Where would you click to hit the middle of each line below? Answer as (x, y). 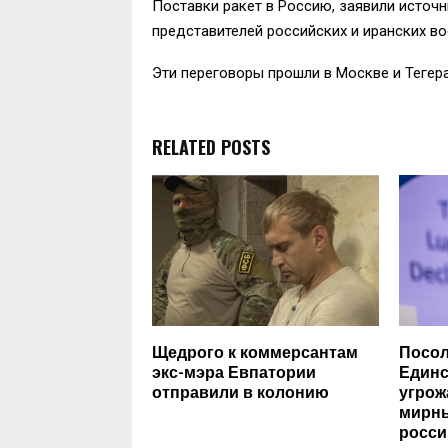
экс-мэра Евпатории (234, 373)
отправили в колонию (240, 393)
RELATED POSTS (211, 146)
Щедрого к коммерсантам (255, 353)
